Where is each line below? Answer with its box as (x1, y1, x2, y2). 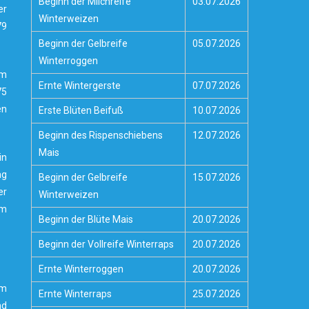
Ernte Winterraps (39, 288, 112, 299)
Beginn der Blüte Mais (39, 214, 134, 225)
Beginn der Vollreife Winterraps (39, 239, 175, 250)
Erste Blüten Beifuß (39, 105, 124, 116)
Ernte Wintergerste (39, 80, 121, 91)
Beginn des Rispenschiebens (39, 130, 163, 141)
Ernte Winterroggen (39, 263, 124, 275)
